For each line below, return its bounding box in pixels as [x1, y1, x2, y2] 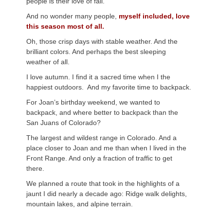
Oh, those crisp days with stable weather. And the [26, 37, 178, 45]
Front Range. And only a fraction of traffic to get [26, 154, 172, 162]
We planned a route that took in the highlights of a [26, 180, 180, 187]
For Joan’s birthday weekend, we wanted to [26, 98, 160, 106]
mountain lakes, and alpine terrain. [26, 200, 133, 208]
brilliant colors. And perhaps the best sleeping [26, 48, 166, 55]
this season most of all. [26, 22, 104, 30]
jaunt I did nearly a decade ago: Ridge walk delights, [26, 190, 187, 198]
